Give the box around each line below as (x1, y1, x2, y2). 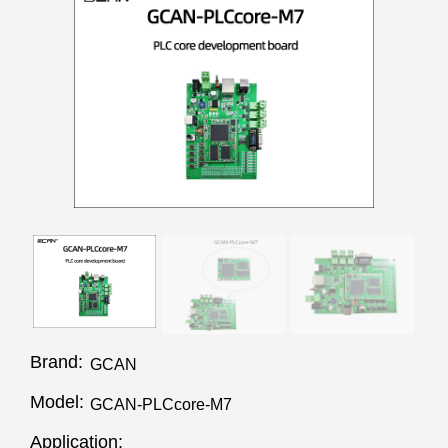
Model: (30, 392, 84, 413)
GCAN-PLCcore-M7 (90, 396, 232, 414)
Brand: (30, 352, 83, 373)
